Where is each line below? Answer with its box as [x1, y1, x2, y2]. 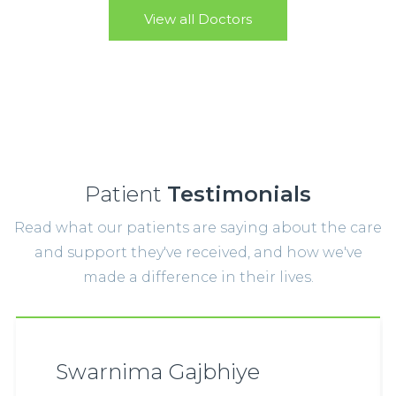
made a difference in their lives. [82, 269, 314, 286]
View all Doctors [144, 11, 252, 28]
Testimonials [167, 181, 311, 208]
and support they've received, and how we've [34, 244, 362, 262]
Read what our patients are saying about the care [14, 219, 382, 237]
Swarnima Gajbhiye [56, 359, 260, 385]
